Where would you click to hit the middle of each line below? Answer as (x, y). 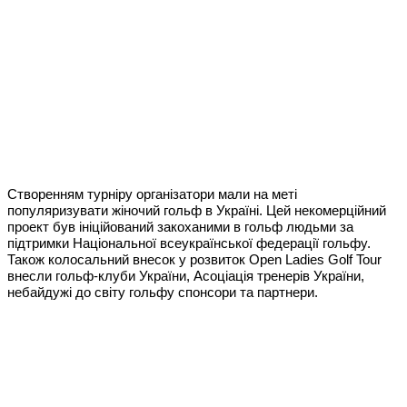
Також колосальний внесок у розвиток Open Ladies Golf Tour (194, 259)
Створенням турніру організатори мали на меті (152, 194)
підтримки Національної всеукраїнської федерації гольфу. (189, 243)
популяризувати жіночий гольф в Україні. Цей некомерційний (197, 210)
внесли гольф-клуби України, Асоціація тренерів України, (186, 276)
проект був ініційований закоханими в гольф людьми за (180, 227)
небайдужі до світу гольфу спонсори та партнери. (163, 292)
